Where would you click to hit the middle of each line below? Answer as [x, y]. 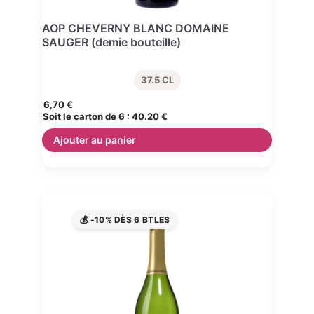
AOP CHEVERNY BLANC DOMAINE [136, 28]
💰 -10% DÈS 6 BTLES [125, 220]
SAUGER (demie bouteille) [111, 42]
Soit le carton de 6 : [87, 116]
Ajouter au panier [95, 139]
